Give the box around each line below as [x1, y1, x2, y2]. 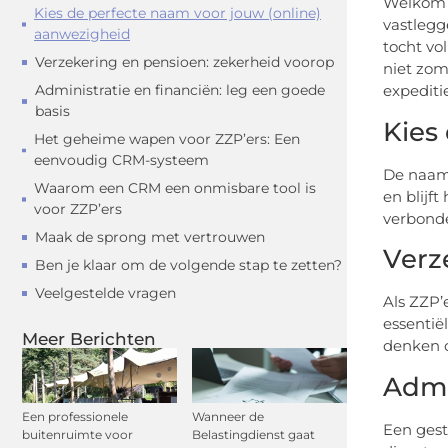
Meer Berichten [22, 329, 156, 350]
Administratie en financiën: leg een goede [34, 81, 325, 100]
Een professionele [22, 408, 128, 424]
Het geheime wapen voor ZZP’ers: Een [33, 130, 300, 149]
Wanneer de [192, 408, 264, 424]
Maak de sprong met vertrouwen [35, 228, 265, 247]
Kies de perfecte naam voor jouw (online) [34, 4, 322, 23]
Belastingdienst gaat [192, 426, 315, 442]
